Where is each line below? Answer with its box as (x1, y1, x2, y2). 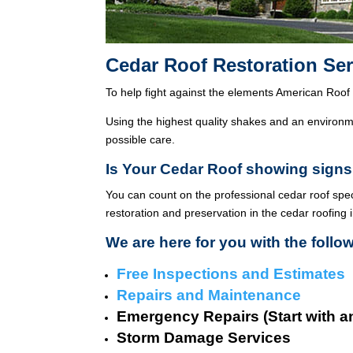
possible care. (106, 133, 176, 146)
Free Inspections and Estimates (117, 266, 346, 282)
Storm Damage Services (117, 329, 292, 346)
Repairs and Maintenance (117, 287, 302, 303)
